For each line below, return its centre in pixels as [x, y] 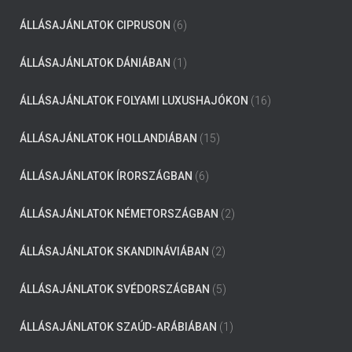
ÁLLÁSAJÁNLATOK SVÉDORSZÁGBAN [115, 289]
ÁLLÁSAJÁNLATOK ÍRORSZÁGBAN [106, 176]
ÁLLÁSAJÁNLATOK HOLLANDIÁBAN [108, 138]
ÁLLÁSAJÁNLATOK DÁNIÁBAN [95, 63]
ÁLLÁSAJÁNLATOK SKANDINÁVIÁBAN [114, 251]
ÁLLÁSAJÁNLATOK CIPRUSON [95, 25]
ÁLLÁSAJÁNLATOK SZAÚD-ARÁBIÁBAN [118, 327]
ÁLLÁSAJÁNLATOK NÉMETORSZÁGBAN [119, 214]
